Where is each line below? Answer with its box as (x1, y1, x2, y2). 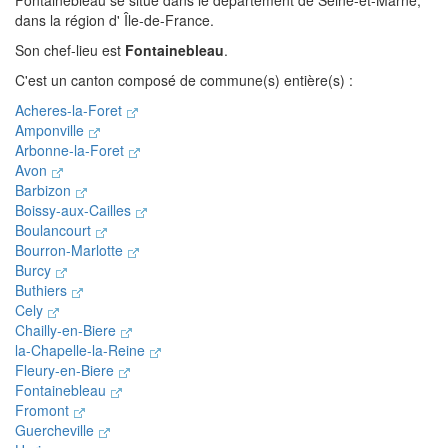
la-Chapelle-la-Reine (15, 340, 149, 360)
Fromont (15, 400, 73, 420)
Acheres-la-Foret (15, 100, 126, 120)
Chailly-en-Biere (15, 320, 120, 340)
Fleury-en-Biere (15, 360, 118, 380)
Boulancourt (15, 220, 95, 240)
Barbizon (15, 180, 75, 200)
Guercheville (15, 420, 98, 440)
